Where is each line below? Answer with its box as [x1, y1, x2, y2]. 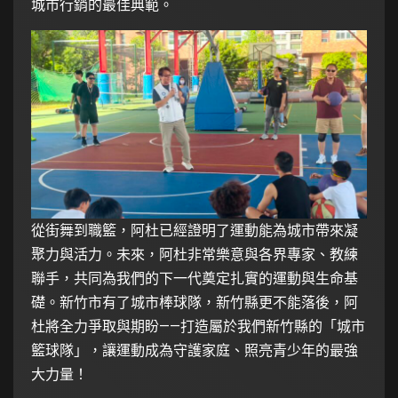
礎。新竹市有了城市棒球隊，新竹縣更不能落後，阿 [31, 294, 358, 312]
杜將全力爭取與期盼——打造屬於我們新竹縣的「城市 [31, 318, 365, 336]
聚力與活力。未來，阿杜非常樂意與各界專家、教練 [31, 246, 358, 264]
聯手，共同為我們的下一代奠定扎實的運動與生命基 [31, 270, 358, 288]
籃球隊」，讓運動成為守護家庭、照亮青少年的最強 [31, 342, 358, 360]
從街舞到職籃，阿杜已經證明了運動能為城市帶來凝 [31, 222, 358, 240]
